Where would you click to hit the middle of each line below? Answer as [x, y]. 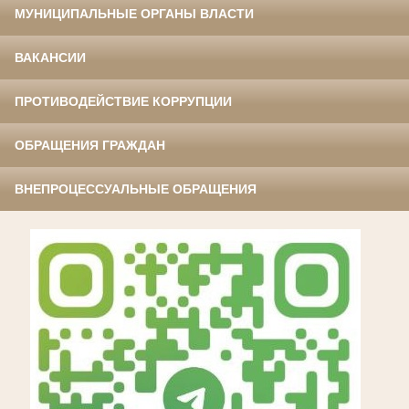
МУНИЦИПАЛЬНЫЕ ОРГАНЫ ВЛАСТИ [134, 14]
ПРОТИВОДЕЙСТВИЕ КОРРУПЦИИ [123, 102]
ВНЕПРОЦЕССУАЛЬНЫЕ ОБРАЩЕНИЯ [136, 189]
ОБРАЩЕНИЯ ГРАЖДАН [90, 146]
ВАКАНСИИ [50, 58]
